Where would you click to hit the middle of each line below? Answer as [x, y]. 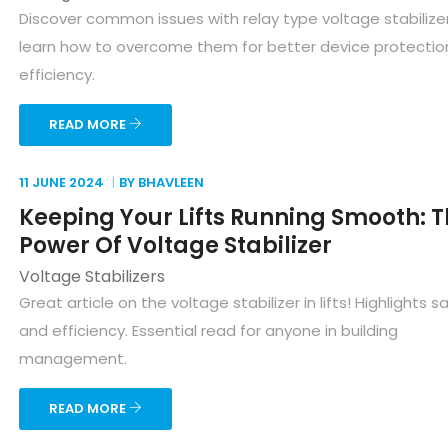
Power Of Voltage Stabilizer [175, 245]
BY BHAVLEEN [161, 182]
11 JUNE [42, 182]
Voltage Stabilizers [92, 276]
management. [73, 358]
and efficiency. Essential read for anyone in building [208, 330]
